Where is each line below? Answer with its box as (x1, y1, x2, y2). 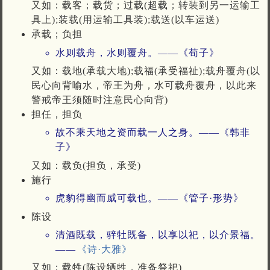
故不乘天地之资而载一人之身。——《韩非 (55, 127, 250, 138)
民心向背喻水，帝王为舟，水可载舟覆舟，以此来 (31, 80, 257, 91)
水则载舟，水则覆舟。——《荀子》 (55, 47, 219, 58)
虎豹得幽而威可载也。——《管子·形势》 (55, 193, 243, 204)
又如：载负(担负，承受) (31, 160, 141, 171)
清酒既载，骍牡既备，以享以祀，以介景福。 (55, 230, 260, 240)
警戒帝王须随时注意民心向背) (31, 95, 168, 105)
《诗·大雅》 (77, 244, 132, 255)
